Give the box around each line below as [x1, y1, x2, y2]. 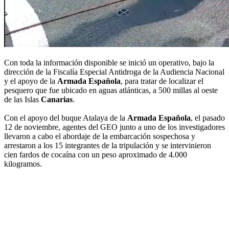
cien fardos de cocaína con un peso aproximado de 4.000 [4, 150, 187, 159]
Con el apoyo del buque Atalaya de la [4, 113, 127, 123]
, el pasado [191, 113, 225, 123]
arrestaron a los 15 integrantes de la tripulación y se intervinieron [4, 141, 211, 150]
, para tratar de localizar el [121, 77, 203, 86]
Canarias [41, 95, 73, 104]
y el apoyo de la [4, 77, 57, 86]
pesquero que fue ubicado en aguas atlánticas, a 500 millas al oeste [4, 86, 218, 95]
